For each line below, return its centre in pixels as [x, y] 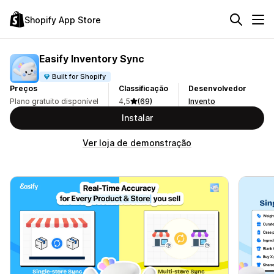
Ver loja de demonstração [137, 143]
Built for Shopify [79, 76]
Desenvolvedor [217, 88]
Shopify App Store [63, 20]
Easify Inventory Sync [92, 58]
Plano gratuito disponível [54, 101]
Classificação [143, 88]
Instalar [137, 118]
